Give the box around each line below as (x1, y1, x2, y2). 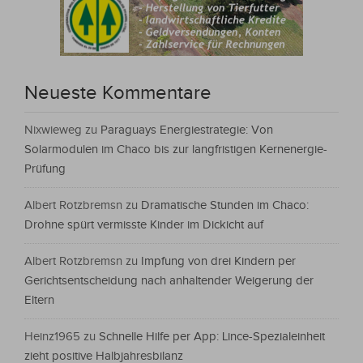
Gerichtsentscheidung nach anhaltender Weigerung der (24, 274, 314, 288)
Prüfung (24, 162, 66, 177)
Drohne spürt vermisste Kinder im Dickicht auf (24, 218, 263, 233)
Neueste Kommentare (24, 82, 211, 105)
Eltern (24, 293, 54, 308)
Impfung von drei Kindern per (141, 254, 296, 269)
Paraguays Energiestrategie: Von (100, 123, 273, 138)
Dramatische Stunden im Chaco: (141, 199, 309, 213)
